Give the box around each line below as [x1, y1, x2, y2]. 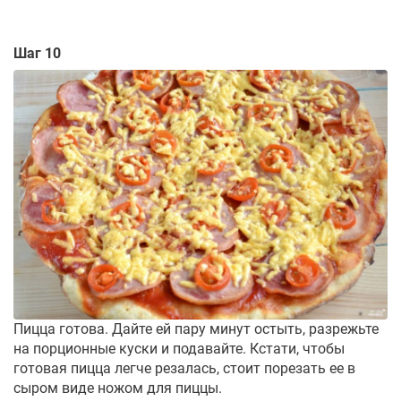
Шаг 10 [13, 44, 61, 62]
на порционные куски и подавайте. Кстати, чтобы [13, 339, 345, 357]
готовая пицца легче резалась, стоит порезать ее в [13, 359, 355, 377]
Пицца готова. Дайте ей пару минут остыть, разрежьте [13, 320, 379, 337]
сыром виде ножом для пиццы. [13, 379, 222, 397]
